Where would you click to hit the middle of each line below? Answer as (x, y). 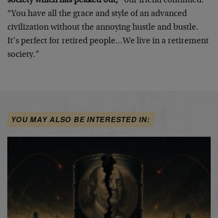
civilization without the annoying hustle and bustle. (103, 28)
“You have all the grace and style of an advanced (97, 14)
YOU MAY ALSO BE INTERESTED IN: (81, 119)
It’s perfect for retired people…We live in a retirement (108, 41)
